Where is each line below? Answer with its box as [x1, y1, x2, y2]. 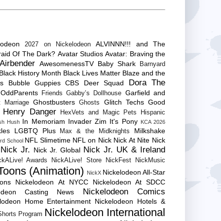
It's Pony [110, 117, 138, 125]
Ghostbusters [33, 98, 75, 106]
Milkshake [134, 126, 166, 135]
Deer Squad [83, 78, 124, 87]
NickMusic [135, 156, 166, 164]
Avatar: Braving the [105, 49, 166, 58]
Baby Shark [98, 59, 136, 68]
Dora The [128, 77, 166, 87]
